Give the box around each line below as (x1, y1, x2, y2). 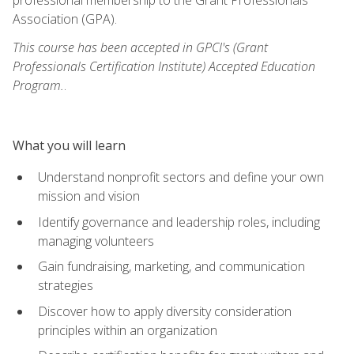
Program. (13, 76, 64, 94)
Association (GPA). (13, 9, 117, 28)
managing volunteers (38, 232, 154, 250)
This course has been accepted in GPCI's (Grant (13, 38, 268, 56)
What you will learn (13, 136, 126, 154)
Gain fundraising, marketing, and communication (38, 258, 305, 276)
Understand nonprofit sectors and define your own (38, 168, 324, 186)
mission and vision (38, 186, 140, 205)
